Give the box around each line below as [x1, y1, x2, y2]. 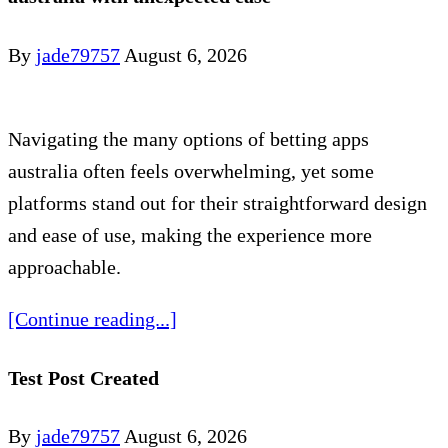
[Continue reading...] [8, 307, 177, 330]
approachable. [8, 255, 121, 278]
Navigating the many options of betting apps [8, 127, 369, 150]
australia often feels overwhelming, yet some [8, 159, 374, 182]
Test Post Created [8, 366, 159, 389]
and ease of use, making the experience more [8, 223, 372, 246]
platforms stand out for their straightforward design [8, 191, 427, 214]
